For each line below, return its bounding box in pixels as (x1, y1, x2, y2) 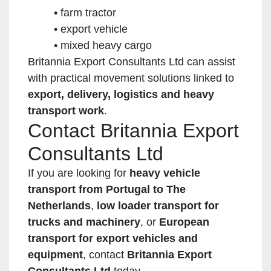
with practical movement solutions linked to (28, 71, 234, 84)
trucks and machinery (28, 215, 140, 228)
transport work (28, 104, 104, 117)
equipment (28, 248, 83, 261)
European (159, 215, 209, 228)
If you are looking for (28, 166, 129, 179)
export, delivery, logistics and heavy (28, 88, 214, 100)
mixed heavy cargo (60, 39, 152, 51)
